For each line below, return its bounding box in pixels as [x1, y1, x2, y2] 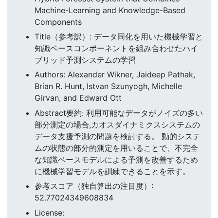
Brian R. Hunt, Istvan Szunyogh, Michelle [35, 81, 182, 91]
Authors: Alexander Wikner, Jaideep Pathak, [35, 70, 195, 80]
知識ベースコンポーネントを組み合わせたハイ [35, 43, 198, 54]
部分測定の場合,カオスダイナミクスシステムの [35, 119, 200, 129]
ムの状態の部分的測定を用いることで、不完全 [35, 143, 198, 153]
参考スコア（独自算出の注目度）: [35, 181, 153, 191]
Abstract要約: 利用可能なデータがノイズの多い [35, 108, 203, 118]
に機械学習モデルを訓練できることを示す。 [35, 166, 190, 176]
